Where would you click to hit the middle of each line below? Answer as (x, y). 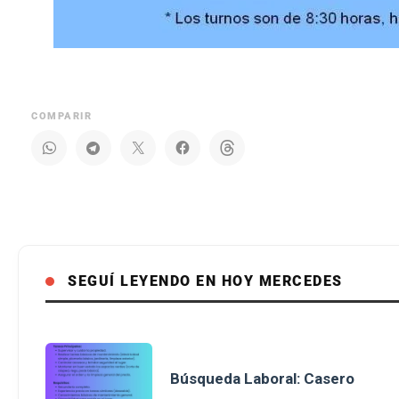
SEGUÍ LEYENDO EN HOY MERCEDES (205, 281)
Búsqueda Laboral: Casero (262, 379)
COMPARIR (62, 117)
